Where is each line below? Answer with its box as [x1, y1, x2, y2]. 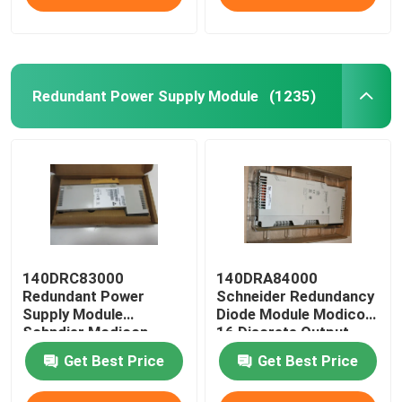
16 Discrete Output [216, 322, 350, 341]
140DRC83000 [22, 268, 125, 287]
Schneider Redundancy [216, 286, 375, 305]
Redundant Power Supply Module [31, 86, 258, 105]
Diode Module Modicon [216, 304, 374, 323]
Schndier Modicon [22, 322, 149, 341]
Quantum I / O [22, 340, 117, 359]
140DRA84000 [216, 268, 319, 287]
